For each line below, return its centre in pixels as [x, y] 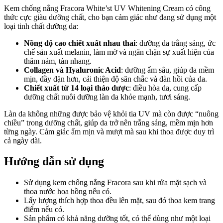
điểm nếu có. [44, 210]
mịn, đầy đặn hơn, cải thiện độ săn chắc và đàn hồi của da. [115, 79]
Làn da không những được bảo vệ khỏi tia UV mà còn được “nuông [111, 113]
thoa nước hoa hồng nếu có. [68, 192]
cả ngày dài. [23, 140]
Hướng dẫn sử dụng [54, 162]
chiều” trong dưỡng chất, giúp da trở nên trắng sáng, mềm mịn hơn [109, 122]
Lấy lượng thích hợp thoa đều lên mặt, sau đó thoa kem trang [119, 201]
